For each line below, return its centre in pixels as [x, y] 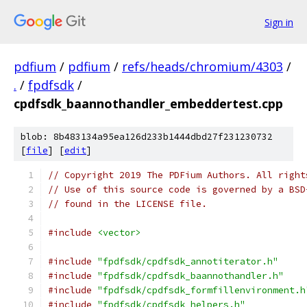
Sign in [279, 22]
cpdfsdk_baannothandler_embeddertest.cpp [148, 103]
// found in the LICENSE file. [127, 204]
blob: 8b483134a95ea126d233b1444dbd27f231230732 [147, 137]
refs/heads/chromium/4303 [202, 66]
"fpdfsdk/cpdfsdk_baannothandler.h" [191, 276]
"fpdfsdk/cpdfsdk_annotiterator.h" [188, 261]
